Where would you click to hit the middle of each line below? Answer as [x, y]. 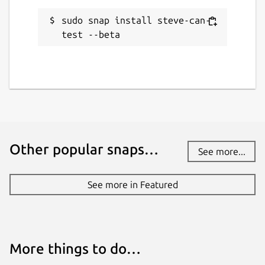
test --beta [91, 34]
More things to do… [75, 248]
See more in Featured [132, 184]
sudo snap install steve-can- [136, 20]
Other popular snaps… [84, 149]
